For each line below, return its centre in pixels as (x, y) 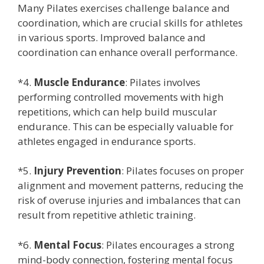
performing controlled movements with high (121, 97)
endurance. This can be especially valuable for (126, 126)
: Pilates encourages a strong (168, 245)
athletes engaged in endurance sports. (107, 141)
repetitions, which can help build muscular (117, 111)
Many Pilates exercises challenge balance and (124, 8)
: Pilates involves (163, 82)
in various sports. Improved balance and (112, 37)
